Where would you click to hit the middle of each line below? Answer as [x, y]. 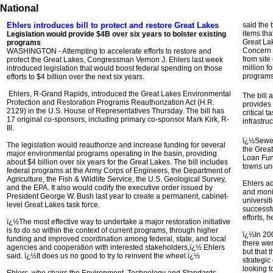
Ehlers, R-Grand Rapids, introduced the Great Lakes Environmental [119, 94]
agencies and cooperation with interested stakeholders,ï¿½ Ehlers [116, 247]
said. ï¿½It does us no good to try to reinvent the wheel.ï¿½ [103, 256]
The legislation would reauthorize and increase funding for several [116, 145]
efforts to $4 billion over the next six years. [76, 77]
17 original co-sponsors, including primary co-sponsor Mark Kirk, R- [118, 119]
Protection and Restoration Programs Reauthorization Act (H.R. [111, 102]
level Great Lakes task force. [53, 205]
